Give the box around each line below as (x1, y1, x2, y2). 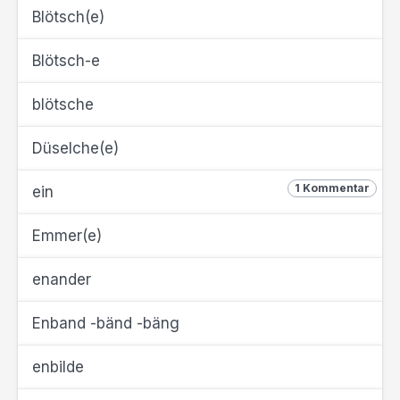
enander (32, 271, 91, 288)
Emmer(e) (32, 227, 102, 245)
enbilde (32, 358, 84, 376)
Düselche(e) (32, 139, 119, 157)
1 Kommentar (295, 181, 370, 195)
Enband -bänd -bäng (32, 314, 179, 332)
